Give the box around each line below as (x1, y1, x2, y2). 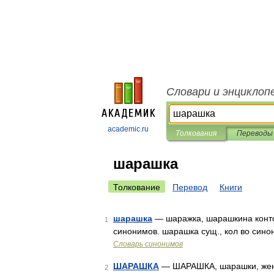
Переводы (236, 129, 273, 138)
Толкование (113, 182, 160, 192)
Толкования (176, 129, 217, 138)
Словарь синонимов (113, 240, 183, 248)
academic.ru (108, 125, 149, 133)
